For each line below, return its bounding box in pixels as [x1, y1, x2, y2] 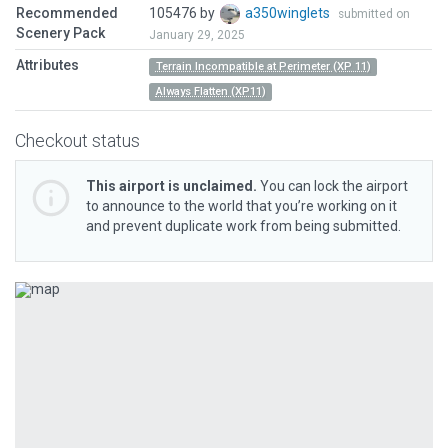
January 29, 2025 [149, 28, 245, 43]
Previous [45, 283, 124, 307]
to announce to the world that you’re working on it [86, 198, 397, 214]
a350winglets [245, 5, 333, 21]
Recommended [16, 5, 118, 21]
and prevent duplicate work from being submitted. [86, 218, 401, 234]
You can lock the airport [257, 178, 408, 194]
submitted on [338, 7, 410, 21]
